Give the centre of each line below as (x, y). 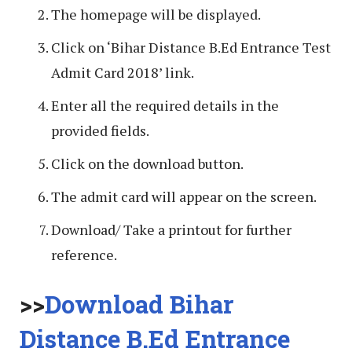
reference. (84, 254)
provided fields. (100, 130)
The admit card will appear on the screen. (184, 196)
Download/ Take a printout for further (171, 229)
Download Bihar (139, 304)
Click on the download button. (147, 163)
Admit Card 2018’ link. (123, 72)
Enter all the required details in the (165, 105)
